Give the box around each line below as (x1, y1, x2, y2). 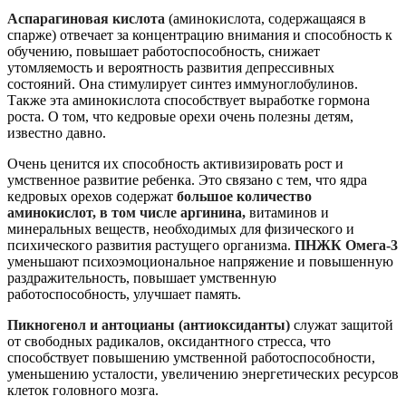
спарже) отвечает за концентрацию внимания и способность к (7, 26, 392, 43)
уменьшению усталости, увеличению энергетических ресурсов (7, 365, 399, 382)
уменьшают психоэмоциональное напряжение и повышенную (7, 253, 393, 269)
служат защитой (290, 316, 393, 333)
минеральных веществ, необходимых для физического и (7, 220, 354, 237)
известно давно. (7, 124, 106, 140)
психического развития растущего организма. (7, 237, 295, 253)
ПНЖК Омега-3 (295, 237, 398, 253)
